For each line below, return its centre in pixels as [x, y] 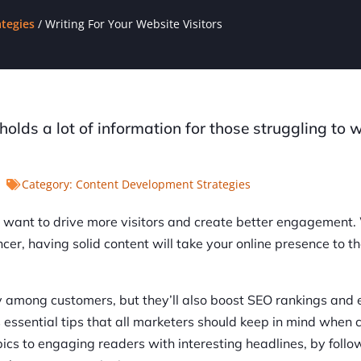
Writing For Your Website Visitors [134, 24]
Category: [48, 185]
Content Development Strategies [163, 185]
